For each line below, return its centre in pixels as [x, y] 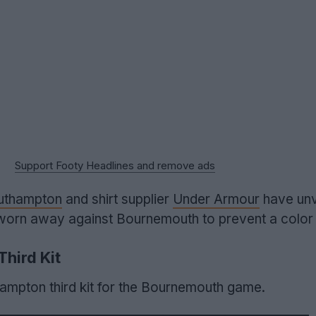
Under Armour [216, 199]
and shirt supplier [117, 199]
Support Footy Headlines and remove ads [115, 165]
